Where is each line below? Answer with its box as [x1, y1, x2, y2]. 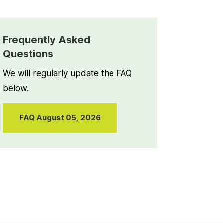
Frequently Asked [3, 33, 90, 46]
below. [3, 83, 29, 93]
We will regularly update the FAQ [3, 68, 132, 78]
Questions [3, 47, 53, 60]
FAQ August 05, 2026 [19, 113, 101, 123]
